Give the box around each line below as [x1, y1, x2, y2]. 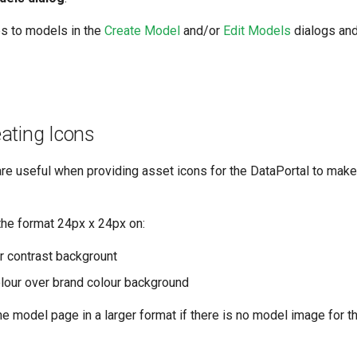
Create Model [104, 23, 180, 39]
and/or [180, 23, 223, 39]
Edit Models [223, 23, 291, 39]
